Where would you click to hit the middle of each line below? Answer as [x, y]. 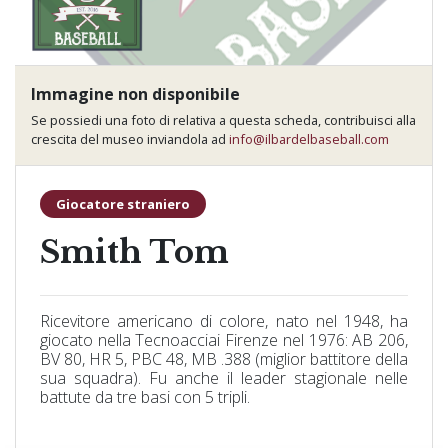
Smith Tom [134, 252]
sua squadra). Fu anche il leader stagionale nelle [224, 378]
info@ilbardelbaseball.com [309, 138]
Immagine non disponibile [135, 94]
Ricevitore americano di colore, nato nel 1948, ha [224, 321]
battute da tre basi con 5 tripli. [145, 397]
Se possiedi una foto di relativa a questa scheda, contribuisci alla [223, 119]
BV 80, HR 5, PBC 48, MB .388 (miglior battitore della [224, 359]
